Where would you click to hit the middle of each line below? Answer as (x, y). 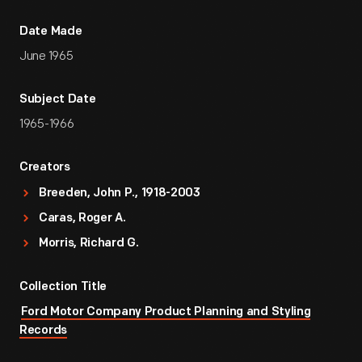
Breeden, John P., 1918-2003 (120, 194)
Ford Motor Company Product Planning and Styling (166, 312)
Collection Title (63, 287)
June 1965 (46, 56)
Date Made (51, 32)
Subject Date (58, 100)
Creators (45, 168)
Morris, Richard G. (89, 244)
